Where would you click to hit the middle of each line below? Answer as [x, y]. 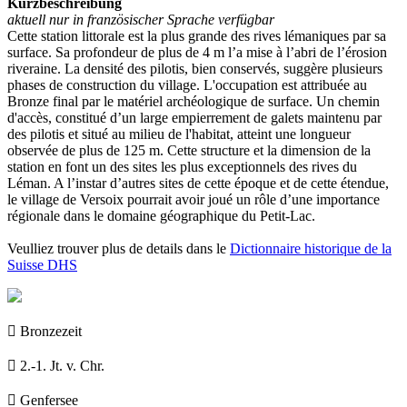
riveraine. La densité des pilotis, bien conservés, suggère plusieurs [195, 68]
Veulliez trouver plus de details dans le [119, 248]
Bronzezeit [51, 331]
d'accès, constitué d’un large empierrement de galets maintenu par [194, 117]
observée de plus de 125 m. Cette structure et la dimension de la [189, 150]
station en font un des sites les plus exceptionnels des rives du [182, 166]
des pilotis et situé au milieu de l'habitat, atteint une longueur [179, 134]
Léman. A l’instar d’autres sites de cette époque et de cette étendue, [198, 183]
